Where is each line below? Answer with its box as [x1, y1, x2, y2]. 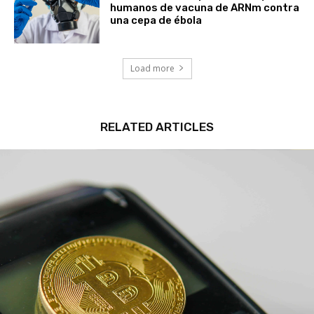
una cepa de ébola [110, 13, 203, 27]
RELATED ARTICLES [100, 119, 214, 134]
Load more [130, 62, 175, 74]
